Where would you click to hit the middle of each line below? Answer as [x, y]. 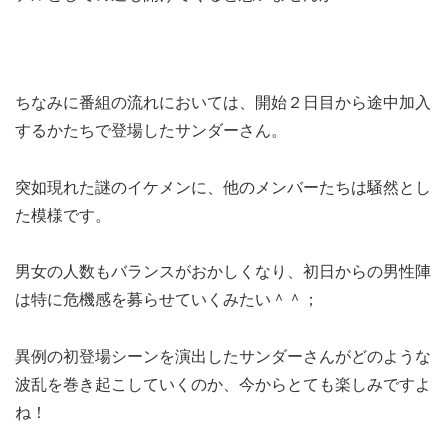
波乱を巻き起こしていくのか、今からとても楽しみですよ [223, 385]
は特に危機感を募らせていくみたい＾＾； [167, 300]
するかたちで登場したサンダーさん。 [151, 130]
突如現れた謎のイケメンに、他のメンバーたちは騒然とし [223, 187]
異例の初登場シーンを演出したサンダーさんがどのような [223, 357]
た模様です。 [63, 215]
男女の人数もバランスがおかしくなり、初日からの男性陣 [223, 272]
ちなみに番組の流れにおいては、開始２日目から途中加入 [223, 102]
